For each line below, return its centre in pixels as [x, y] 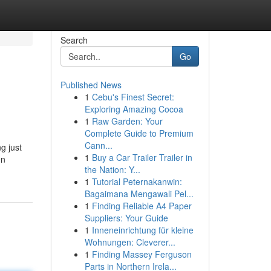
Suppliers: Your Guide [126, 218]
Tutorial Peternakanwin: [137, 181]
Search [74, 40]
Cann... [98, 145]
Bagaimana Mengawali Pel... [139, 194]
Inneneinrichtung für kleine [142, 230]
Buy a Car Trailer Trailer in [142, 157]
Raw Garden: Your [127, 121]
